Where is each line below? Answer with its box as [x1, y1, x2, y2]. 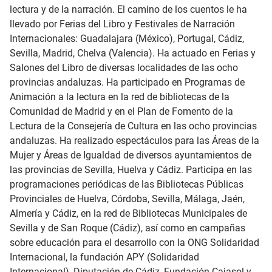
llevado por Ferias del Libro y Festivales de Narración [10, 18, 235, 30]
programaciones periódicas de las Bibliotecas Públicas [10, 178, 243, 190]
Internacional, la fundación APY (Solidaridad [10, 251, 199, 263]
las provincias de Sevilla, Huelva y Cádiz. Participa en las [10, 164, 252, 175]
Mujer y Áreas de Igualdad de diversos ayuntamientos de [10, 149, 251, 161]
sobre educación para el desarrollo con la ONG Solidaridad [10, 237, 259, 248]
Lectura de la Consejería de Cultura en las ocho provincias [10, 120, 257, 132]
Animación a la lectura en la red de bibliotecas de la [10, 91, 229, 103]
